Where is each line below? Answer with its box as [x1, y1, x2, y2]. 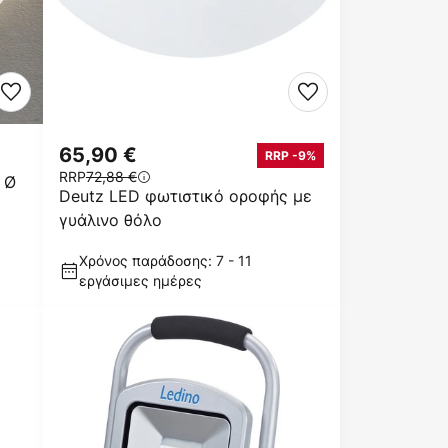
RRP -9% [265, 147, 316, 163]
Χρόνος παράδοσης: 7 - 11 [79, 251, 252, 270]
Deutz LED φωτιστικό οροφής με [59, 185, 312, 207]
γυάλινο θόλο [59, 209, 162, 231]
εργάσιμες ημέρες [79, 271, 202, 290]
